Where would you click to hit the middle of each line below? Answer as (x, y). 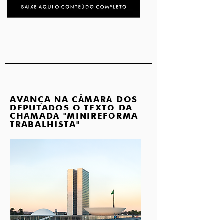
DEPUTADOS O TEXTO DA (71, 108)
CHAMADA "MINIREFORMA (74, 116)
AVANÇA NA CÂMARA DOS (74, 99)
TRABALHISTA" (45, 124)
